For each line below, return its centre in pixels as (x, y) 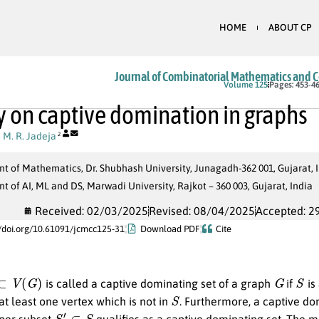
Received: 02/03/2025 (91, 210)
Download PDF (170, 229)
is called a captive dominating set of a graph (158, 283)
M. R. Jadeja (30, 136)
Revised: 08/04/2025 (202, 210)
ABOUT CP (289, 28)
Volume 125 (245, 84)
